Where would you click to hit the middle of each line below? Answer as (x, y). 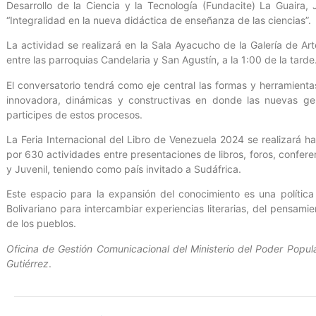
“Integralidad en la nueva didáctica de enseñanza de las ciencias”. (159, 20)
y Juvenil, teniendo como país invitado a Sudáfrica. (124, 169)
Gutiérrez (28, 263)
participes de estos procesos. (74, 114)
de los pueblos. (41, 224)
